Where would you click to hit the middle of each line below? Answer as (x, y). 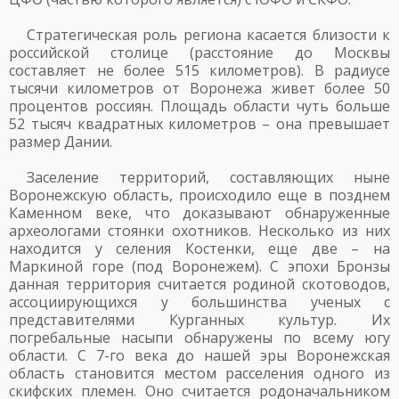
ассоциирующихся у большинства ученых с (199, 302)
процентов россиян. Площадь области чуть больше (199, 106)
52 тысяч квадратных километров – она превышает (199, 124)
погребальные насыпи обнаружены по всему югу (199, 338)
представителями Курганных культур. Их (199, 320)
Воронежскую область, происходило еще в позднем (199, 195)
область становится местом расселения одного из (199, 373)
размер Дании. (61, 142)
